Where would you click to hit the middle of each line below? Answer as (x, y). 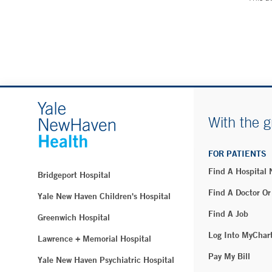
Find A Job (228, 214)
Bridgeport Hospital (74, 175)
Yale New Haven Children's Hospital (104, 196)
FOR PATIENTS (237, 154)
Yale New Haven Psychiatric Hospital (106, 260)
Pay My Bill (229, 256)
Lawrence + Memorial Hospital (94, 239)
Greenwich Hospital (74, 217)
